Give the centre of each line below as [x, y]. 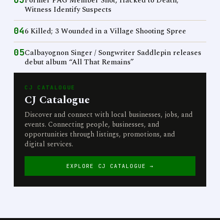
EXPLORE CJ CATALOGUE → [110, 166]
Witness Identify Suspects [68, 10]
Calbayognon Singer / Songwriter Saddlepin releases [113, 53]
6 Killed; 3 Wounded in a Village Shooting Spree [105, 31]
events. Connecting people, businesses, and [92, 124]
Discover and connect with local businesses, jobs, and [109, 115]
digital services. [49, 144]
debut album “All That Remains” [79, 62]
